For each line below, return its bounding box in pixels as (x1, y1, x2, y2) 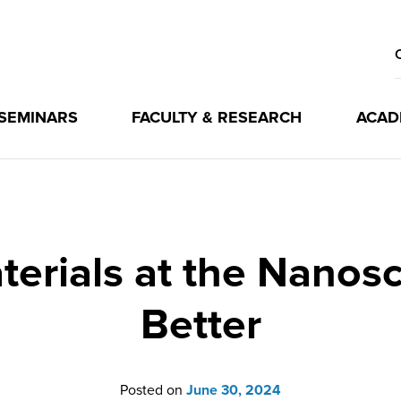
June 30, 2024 (186, 381, 281, 399)
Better (140, 299, 261, 351)
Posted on (120, 381, 186, 399)
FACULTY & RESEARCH (132, 107, 303, 127)
